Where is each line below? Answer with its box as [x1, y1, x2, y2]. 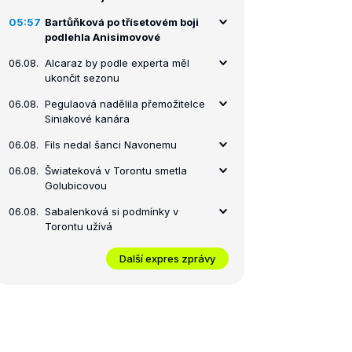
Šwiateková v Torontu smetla [45, 164, 187, 177]
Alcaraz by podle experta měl [45, 57, 189, 69]
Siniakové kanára [45, 112, 130, 125]
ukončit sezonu [45, 71, 119, 84]
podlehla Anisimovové [45, 31, 160, 43]
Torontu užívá [45, 220, 112, 233]
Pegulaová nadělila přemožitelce [45, 97, 205, 110]
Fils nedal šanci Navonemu [45, 138, 177, 151]
